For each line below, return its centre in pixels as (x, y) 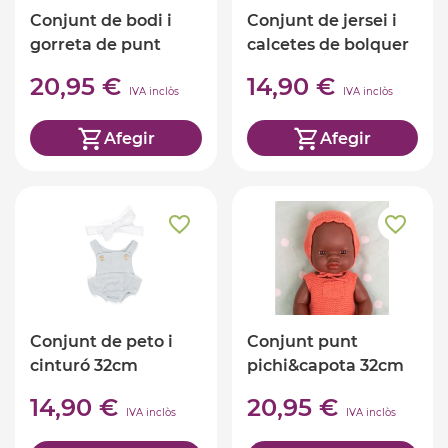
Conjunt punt (302, 342)
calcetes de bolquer (327, 45)
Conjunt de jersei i (321, 21)
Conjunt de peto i (101, 342)
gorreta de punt (95, 45)
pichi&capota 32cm (325, 366)
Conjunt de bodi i (101, 21)
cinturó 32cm (84, 366)
